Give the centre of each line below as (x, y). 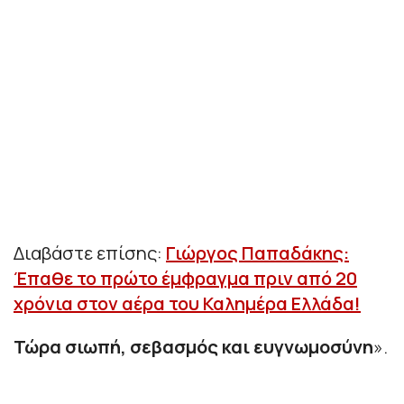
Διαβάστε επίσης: (90, 252)
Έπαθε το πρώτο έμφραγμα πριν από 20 (185, 278)
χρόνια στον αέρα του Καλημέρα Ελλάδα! (187, 303)
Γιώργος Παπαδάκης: (257, 252)
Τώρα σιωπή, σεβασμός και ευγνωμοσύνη (193, 346)
